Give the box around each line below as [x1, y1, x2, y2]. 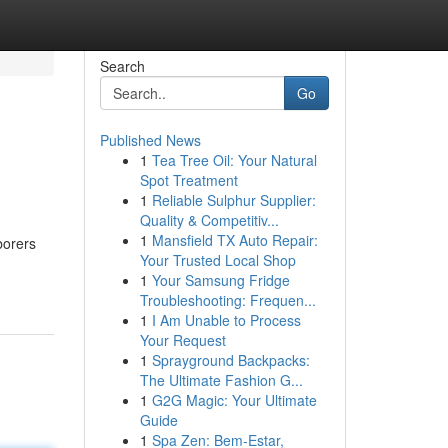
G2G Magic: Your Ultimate [151, 390, 317, 410]
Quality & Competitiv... [139, 210, 279, 230]
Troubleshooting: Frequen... [139, 290, 316, 310]
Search [99, 56, 145, 76]
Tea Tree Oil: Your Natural [151, 150, 317, 170]
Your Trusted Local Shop [139, 250, 296, 270]
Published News [99, 130, 201, 150]
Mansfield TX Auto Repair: [151, 230, 318, 250]
